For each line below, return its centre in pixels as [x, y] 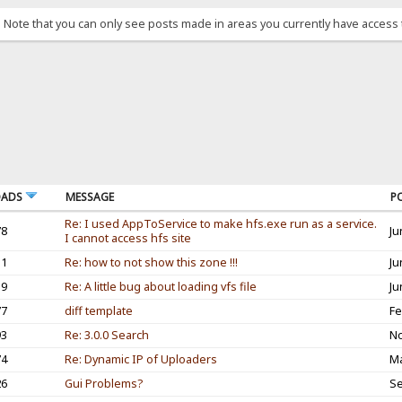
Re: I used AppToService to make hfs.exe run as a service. [220, 223]
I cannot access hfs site [127, 238]
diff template [98, 310]
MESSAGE [89, 197]
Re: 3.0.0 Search [106, 335]
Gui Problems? [103, 383]
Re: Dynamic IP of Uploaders [140, 359]
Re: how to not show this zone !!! [151, 262]
